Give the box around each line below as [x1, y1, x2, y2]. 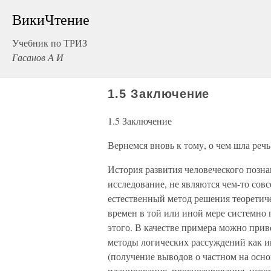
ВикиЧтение [12, 10, 90, 29]
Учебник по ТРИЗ [12, 36, 87, 49]
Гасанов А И [12, 51, 64, 64]
